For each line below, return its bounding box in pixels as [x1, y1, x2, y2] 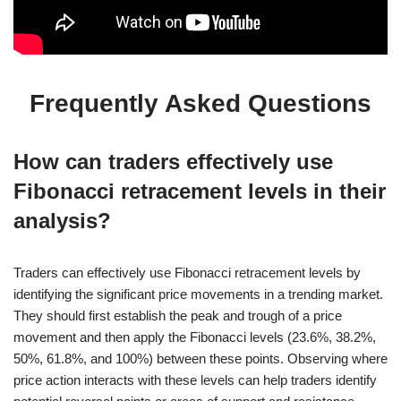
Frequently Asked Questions [30, 89, 371, 117]
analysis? [13, 208, 111, 233]
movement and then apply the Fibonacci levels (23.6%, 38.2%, [13, 328, 376, 345]
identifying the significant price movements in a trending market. [13, 286, 383, 302]
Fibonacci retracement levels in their [13, 178, 386, 203]
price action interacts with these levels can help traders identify [13, 371, 377, 388]
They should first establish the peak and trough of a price [13, 307, 342, 323]
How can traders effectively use [13, 149, 333, 174]
